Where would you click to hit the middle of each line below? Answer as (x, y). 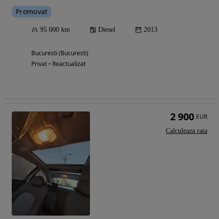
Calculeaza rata (186, 131)
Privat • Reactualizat (58, 64)
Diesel (107, 30)
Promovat (32, 12)
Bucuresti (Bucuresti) (60, 53)
